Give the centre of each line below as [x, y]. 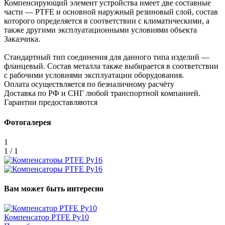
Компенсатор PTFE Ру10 [46, 217]
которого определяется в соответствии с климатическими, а [107, 21]
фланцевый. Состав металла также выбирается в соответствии [111, 66]
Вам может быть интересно [54, 189]
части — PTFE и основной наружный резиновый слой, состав [111, 12]
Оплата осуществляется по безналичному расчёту [89, 84]
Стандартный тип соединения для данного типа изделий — [107, 57]
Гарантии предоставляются [51, 102]
